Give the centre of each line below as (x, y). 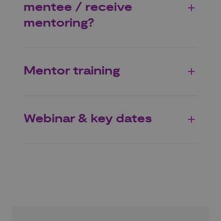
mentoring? (59, 23)
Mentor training (72, 71)
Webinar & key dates (88, 119)
